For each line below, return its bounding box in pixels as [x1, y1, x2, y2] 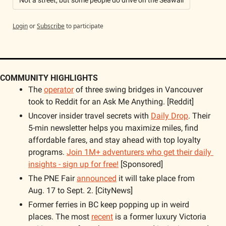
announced [77, 174, 117, 183]
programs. [28, 147, 67, 157]
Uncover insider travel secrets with [28, 111, 151, 121]
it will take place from [117, 174, 195, 183]
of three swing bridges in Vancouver [74, 85, 203, 94]
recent [91, 212, 113, 221]
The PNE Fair [28, 174, 77, 183]
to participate [66, 22, 103, 30]
